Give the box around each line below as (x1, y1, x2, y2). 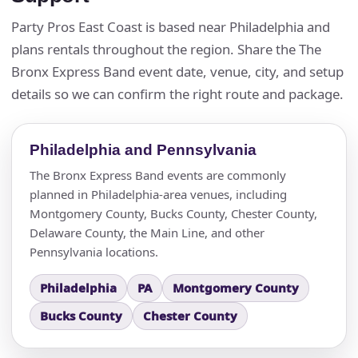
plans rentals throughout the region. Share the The (11, 39, 321, 58)
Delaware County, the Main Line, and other (30, 224, 265, 241)
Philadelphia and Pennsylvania (30, 141, 257, 158)
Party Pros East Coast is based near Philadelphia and (11, 17, 330, 36)
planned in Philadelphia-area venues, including (30, 185, 287, 202)
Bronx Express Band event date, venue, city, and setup (11, 62, 344, 81)
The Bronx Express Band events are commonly (30, 166, 286, 183)
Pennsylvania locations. (30, 243, 158, 260)
